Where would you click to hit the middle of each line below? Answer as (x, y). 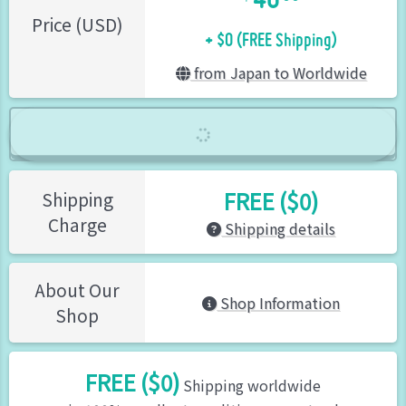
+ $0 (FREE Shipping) (271, 32)
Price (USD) (77, 24)
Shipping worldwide (250, 385)
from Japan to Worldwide (278, 72)
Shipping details (278, 228)
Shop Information (278, 302)
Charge (77, 224)
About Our (77, 290)
